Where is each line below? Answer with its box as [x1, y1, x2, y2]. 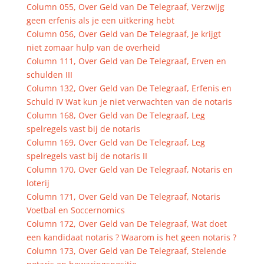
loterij [26, 177, 49, 189]
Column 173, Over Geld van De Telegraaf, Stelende [26, 245, 226, 256]
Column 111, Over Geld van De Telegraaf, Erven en [26, 55, 226, 67]
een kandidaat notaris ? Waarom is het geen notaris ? [26, 232, 236, 243]
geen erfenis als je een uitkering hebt [26, 15, 174, 26]
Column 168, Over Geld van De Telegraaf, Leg [26, 110, 205, 121]
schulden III [26, 69, 72, 80]
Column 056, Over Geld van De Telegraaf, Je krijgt [26, 28, 221, 39]
